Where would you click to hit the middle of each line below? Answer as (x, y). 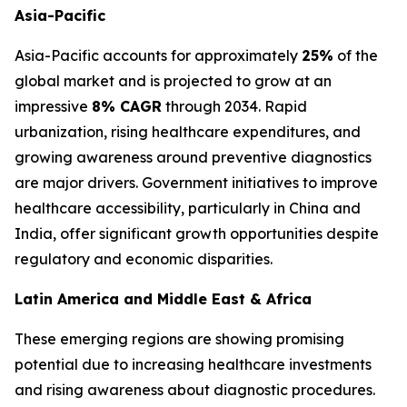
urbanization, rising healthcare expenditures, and (188, 132)
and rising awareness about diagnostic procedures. (195, 390)
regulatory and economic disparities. (144, 259)
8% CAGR (127, 106)
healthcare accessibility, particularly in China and (188, 208)
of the (356, 55)
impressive (53, 106)
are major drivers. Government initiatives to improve (196, 183)
